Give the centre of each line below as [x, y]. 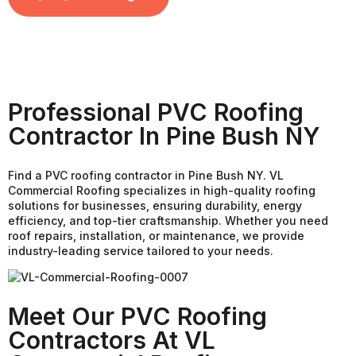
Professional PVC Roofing [156, 112]
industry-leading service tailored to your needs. [141, 250]
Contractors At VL [112, 340]
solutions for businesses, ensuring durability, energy [155, 205]
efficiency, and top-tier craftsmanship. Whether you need [168, 220]
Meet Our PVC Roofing [137, 316]
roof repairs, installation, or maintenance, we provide [156, 235]
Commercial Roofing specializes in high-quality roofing [162, 190]
